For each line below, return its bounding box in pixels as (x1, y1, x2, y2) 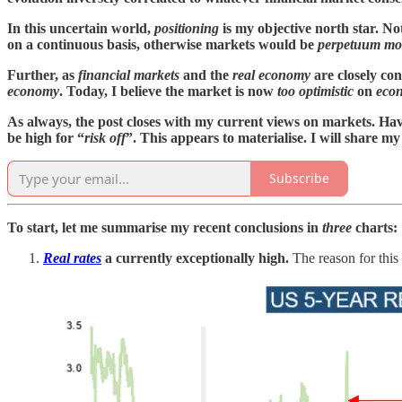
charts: (352, 219, 398, 235)
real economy (232, 66, 310, 83)
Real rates (43, 249, 101, 266)
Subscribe (269, 170, 329, 188)
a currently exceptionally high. (101, 249, 293, 266)
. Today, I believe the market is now (59, 83, 277, 99)
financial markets (78, 66, 179, 83)
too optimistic (277, 83, 354, 99)
